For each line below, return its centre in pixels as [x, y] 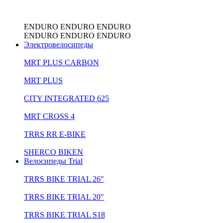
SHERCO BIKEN [54, 152]
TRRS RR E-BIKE [55, 134]
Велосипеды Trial [53, 161]
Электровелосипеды [58, 45]
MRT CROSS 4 [49, 116]
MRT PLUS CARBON [61, 63]
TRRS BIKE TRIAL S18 [64, 215]
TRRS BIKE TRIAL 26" [64, 179]
